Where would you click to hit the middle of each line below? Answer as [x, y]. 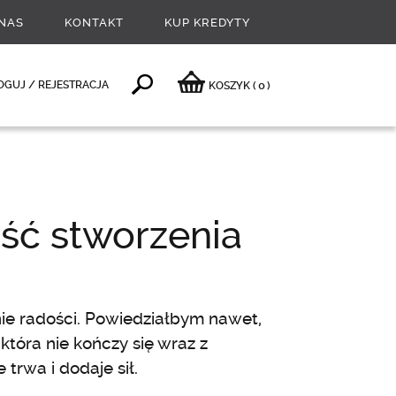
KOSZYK [231, 85]
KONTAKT [94, 23]
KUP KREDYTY [207, 23]
